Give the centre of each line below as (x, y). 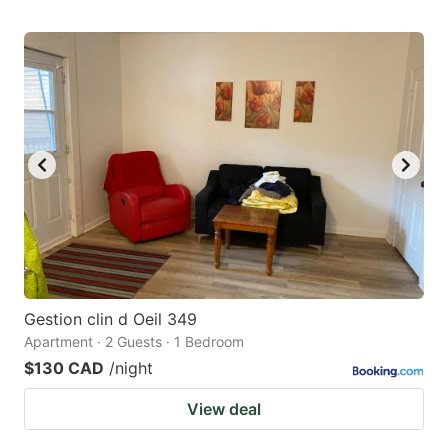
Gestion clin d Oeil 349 (110, 318)
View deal (224, 408)
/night (131, 367)
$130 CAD (64, 367)
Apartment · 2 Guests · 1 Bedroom (134, 341)
